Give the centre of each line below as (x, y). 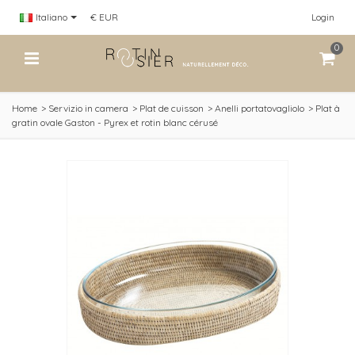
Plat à (328, 108)
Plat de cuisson (172, 108)
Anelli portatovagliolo (260, 108)
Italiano (52, 17)
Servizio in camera (88, 108)
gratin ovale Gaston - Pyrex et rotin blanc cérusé (115, 122)
